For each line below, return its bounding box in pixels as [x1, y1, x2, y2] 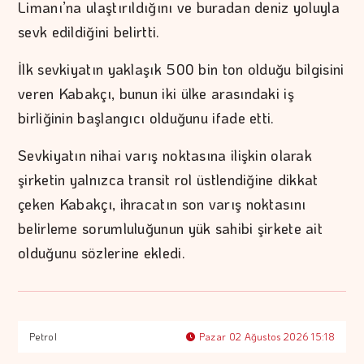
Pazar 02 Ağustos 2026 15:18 [196, 330, 335, 344]
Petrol [29, 330, 57, 344]
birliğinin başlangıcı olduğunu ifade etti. [18, 108, 275, 128]
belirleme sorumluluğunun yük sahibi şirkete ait [18, 219, 323, 239]
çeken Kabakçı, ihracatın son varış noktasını [18, 194, 306, 214]
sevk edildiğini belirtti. [18, 22, 160, 42]
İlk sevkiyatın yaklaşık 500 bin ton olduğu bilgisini [18, 59, 344, 80]
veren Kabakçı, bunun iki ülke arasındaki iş [18, 84, 294, 104]
